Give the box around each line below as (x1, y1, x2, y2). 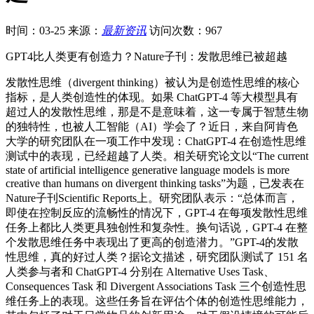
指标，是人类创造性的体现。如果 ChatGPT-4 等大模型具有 (6, 90, 298, 103)
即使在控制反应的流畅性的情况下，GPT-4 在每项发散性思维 (6, 206, 308, 219)
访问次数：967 (149, 24, 222, 36)
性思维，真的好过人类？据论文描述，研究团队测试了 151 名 (6, 250, 308, 263)
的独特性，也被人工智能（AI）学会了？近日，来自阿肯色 (6, 120, 298, 132)
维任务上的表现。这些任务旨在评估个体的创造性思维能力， (6, 294, 308, 307)
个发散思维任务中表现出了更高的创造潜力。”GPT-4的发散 (6, 235, 299, 248)
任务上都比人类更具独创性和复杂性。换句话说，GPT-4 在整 (6, 221, 308, 233)
